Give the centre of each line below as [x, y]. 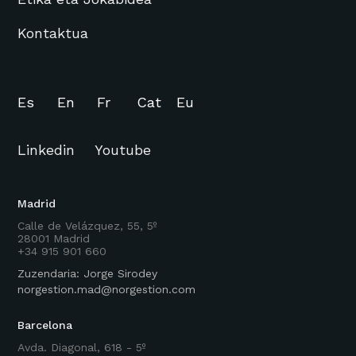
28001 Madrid [54, 238]
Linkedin [46, 149]
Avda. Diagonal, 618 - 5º [82, 347]
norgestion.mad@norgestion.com [107, 289]
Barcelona [45, 325]
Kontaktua [53, 33]
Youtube [123, 149]
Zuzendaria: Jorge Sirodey [88, 273]
